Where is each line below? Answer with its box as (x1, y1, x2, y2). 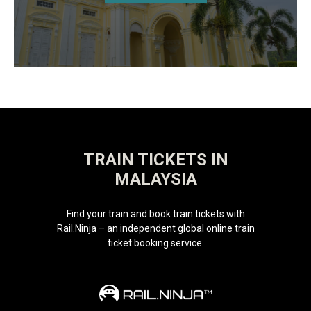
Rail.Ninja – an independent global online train (56, 222, 255, 234)
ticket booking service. (107, 237, 204, 249)
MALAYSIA (115, 169, 197, 189)
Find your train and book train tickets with (66, 208, 245, 219)
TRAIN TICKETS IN (83, 149, 228, 169)
